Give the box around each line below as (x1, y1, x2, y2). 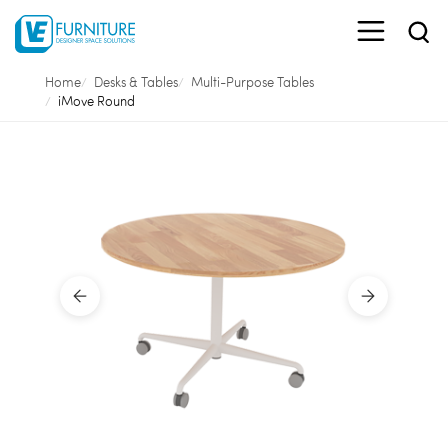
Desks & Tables (93, 74, 178, 90)
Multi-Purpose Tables (190, 74, 314, 90)
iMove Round (57, 93, 135, 109)
